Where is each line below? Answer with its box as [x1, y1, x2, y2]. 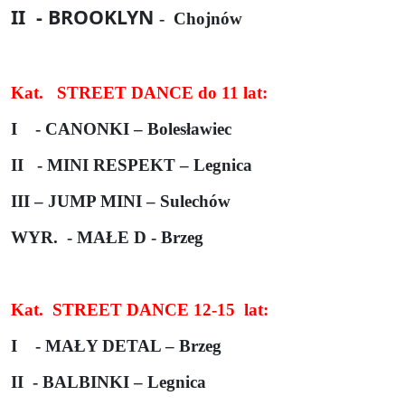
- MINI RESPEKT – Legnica [37, 155, 252, 174]
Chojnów [174, 8, 242, 28]
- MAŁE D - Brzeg [67, 227, 203, 247]
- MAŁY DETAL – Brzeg [35, 335, 221, 355]
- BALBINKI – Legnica [33, 372, 206, 391]
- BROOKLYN [36, 3, 159, 30]
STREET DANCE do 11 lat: [57, 82, 268, 102]
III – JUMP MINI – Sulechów [11, 191, 231, 211]
